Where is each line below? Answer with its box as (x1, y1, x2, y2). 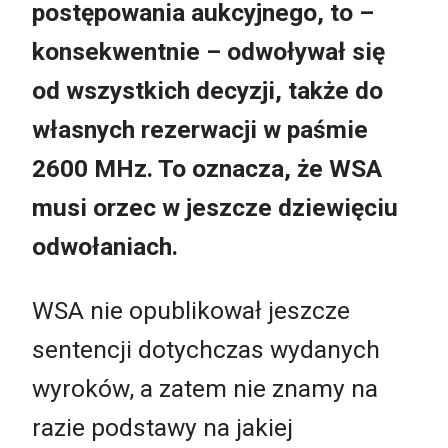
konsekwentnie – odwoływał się (32, 37, 385, 67)
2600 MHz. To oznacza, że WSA (32, 154, 382, 184)
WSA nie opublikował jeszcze (32, 295, 350, 325)
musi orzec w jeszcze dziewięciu (32, 193, 398, 223)
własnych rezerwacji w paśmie (32, 115, 368, 145)
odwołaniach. (32, 232, 178, 262)
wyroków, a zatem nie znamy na (32, 373, 378, 403)
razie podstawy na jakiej (32, 412, 293, 442)
